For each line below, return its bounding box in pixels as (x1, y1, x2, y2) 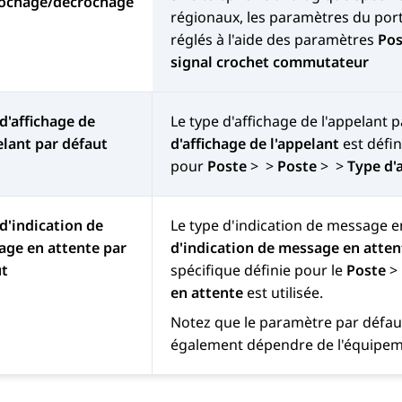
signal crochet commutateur (170, 52, 369, 73)
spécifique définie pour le (170, 260, 346, 281)
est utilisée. (243, 283, 323, 303)
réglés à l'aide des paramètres (170, 30, 378, 50)
